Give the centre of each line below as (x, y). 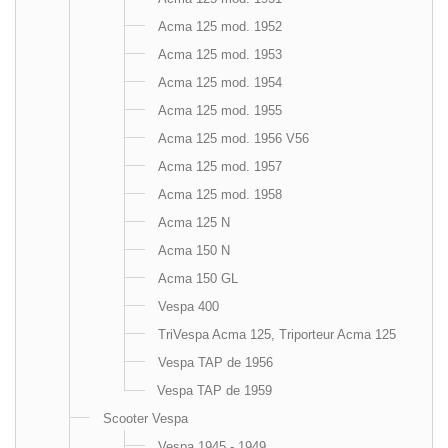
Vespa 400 (188, 306)
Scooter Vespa (145, 418)
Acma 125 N (194, 222)
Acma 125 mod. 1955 (220, 110)
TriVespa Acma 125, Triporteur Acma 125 (277, 334)
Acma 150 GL (198, 278)
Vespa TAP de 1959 (214, 390)
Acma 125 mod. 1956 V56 (233, 138)
